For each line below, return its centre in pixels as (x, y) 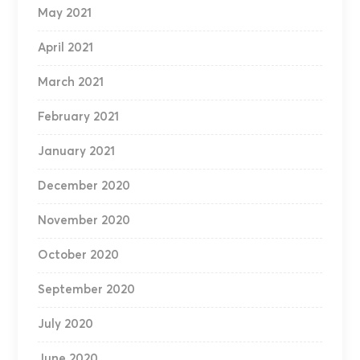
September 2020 (87, 290)
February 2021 (79, 117)
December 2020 (84, 186)
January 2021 (77, 152)
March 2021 (71, 83)
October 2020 (79, 256)
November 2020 (84, 221)
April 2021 (66, 48)
